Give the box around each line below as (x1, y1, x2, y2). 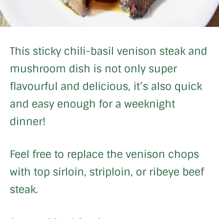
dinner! (10, 114, 49, 128)
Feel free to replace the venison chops (10, 148, 199, 161)
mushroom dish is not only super (10, 62, 177, 75)
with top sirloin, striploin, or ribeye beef (10, 165, 204, 179)
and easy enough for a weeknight (10, 97, 175, 110)
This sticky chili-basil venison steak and (10, 44, 207, 58)
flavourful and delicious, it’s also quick (10, 79, 202, 93)
